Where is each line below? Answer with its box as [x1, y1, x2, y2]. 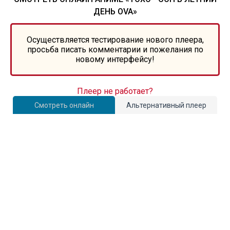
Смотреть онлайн [34, 101, 94, 109]
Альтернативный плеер [126, 101, 206, 109]
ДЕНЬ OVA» [93, 7, 137, 16]
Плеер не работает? [77, 86, 153, 96]
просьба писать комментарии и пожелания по [27, 45, 203, 54]
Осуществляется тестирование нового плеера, [26, 35, 204, 45]
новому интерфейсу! [75, 54, 155, 64]
